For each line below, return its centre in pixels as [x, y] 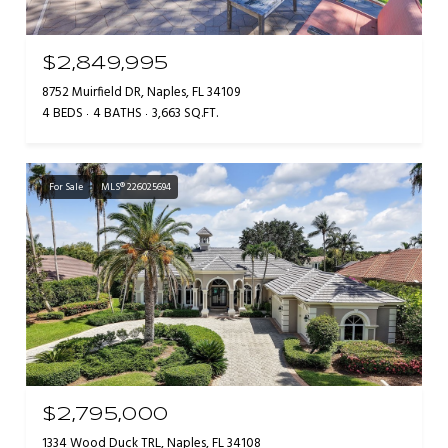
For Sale [66, 187]
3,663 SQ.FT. [185, 114]
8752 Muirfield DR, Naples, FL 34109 [141, 93]
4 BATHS [117, 114]
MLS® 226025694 [136, 187]
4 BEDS [62, 114]
